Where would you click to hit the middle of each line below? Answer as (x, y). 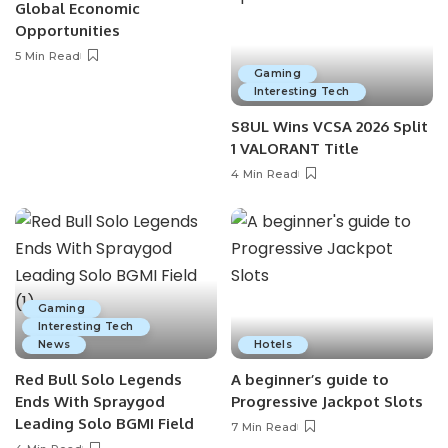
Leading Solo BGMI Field (104, 424)
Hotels (273, 345)
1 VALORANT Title (295, 148)
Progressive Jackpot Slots (327, 402)
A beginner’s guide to (310, 380)
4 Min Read (265, 173)
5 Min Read (48, 56)
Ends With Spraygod (90, 402)
